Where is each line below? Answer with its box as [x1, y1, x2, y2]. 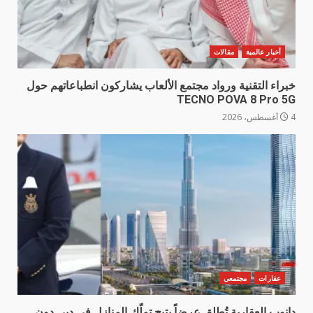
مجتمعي [223, 273, 247, 284]
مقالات [214, 47, 234, 57]
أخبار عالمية [245, 47, 281, 57]
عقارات [259, 273, 281, 284]
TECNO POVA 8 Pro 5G [177, 93, 296, 107]
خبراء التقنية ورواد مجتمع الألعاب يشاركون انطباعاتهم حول [27, 79, 296, 93]
